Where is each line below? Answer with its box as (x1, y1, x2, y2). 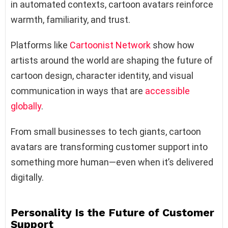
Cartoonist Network (70, 39, 151, 50)
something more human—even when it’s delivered (11, 156, 213, 167)
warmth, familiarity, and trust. (11, 14, 130, 25)
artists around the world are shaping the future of (11, 54, 213, 66)
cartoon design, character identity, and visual (11, 70, 193, 81)
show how (151, 39, 194, 50)
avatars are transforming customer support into (11, 141, 208, 152)
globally (11, 100, 41, 111)
